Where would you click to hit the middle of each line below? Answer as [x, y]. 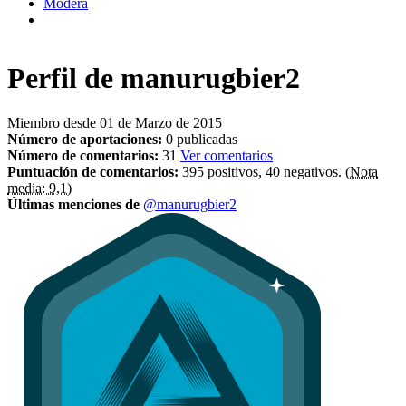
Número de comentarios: [85, 155]
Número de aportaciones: [87, 139]
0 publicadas [202, 139]
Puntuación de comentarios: [95, 171]
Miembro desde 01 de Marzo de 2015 [115, 122]
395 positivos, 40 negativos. [264, 171]
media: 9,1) [39, 188]
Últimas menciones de [75, 204]
